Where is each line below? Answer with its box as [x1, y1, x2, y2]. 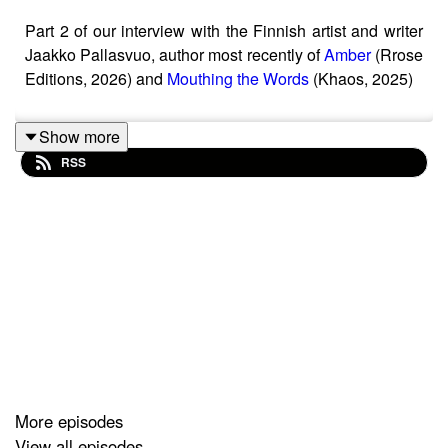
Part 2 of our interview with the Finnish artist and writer [25, 18, 423, 42]
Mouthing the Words [167, 66, 309, 90]
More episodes [15, 409, 123, 434]
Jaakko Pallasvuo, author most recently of [25, 42, 324, 66]
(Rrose [370, 42, 424, 66]
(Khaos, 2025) [309, 66, 413, 90]
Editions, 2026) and [25, 66, 167, 90]
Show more [39, 124, 120, 148]
